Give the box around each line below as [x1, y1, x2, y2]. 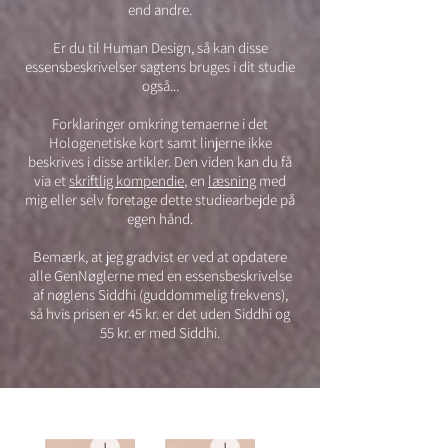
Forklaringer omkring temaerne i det [52, 114, 268, 133]
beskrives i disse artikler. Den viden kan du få [28, 152, 292, 171]
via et [34, 171, 69, 190]
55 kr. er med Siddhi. [100, 323, 220, 342]
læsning [208, 171, 256, 190]
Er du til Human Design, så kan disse [52, 38, 268, 57]
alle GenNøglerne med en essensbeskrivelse [28, 266, 292, 285]
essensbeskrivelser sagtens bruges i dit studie [25, 57, 295, 76]
